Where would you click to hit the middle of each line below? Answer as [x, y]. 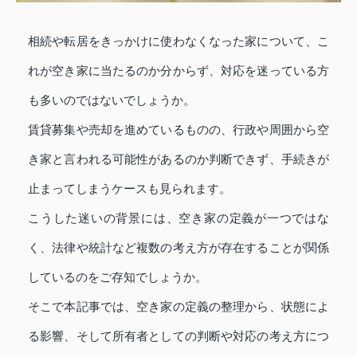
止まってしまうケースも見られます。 [129, 189]
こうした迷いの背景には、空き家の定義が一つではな [178, 218]
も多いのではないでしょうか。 [112, 100]
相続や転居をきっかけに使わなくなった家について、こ [178, 41]
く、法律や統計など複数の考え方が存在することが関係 [178, 248]
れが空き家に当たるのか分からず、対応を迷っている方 [178, 71]
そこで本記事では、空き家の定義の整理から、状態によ [178, 307]
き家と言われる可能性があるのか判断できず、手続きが [178, 159]
